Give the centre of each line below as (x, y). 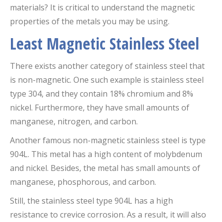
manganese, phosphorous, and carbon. (83, 182)
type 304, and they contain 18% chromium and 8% (102, 93)
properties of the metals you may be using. (90, 21)
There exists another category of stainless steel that (107, 66)
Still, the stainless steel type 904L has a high (91, 200)
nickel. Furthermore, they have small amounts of (100, 107)
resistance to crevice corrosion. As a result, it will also (108, 214)
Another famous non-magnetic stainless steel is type (108, 140)
